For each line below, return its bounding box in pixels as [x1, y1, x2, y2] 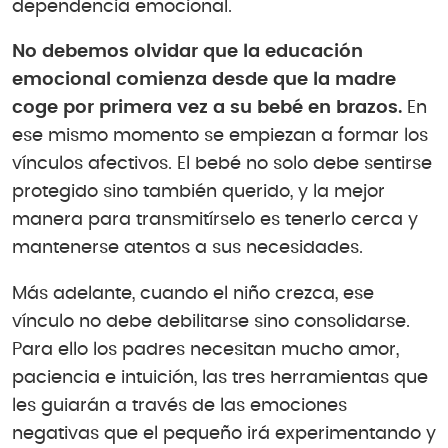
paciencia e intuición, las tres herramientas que [12, 368, 428, 387]
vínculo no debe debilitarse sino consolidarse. [12, 312, 410, 331]
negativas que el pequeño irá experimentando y [12, 424, 436, 443]
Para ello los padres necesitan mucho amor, [12, 340, 399, 359]
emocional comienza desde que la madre [12, 71, 396, 90]
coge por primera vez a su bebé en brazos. [12, 99, 402, 118]
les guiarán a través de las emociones [12, 396, 347, 415]
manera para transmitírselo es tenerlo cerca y [12, 211, 418, 230]
